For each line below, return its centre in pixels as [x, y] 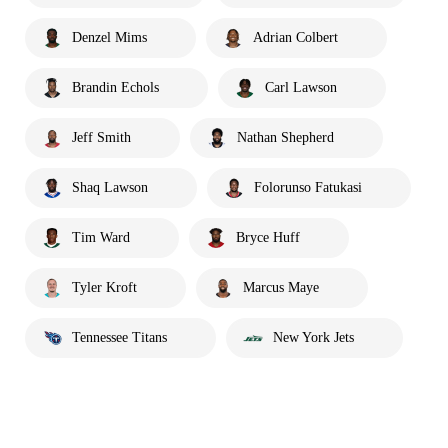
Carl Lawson [301, 87]
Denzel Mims [109, 37]
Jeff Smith [101, 137]
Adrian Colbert [295, 37]
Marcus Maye [281, 287]
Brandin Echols [115, 87]
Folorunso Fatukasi [308, 187]
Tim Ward [101, 237]
